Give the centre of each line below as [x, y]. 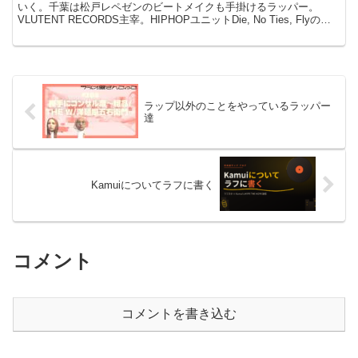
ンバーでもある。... [64, 33]
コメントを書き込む [179, 314]
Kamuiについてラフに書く [153, 185]
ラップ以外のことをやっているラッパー [237, 106]
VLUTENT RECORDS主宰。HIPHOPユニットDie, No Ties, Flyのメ [175, 20]
